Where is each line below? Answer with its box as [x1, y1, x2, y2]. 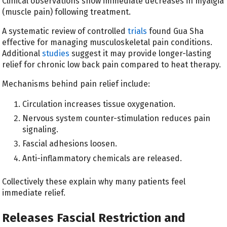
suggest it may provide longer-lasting [69, 49, 212, 59]
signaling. [22, 125, 59, 135]
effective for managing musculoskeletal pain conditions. [2, 37, 213, 48]
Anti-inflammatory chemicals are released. [22, 153, 182, 163]
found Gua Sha [147, 26, 204, 36]
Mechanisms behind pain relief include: [2, 79, 150, 89]
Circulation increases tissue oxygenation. [22, 99, 176, 109]
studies [42, 49, 70, 59]
